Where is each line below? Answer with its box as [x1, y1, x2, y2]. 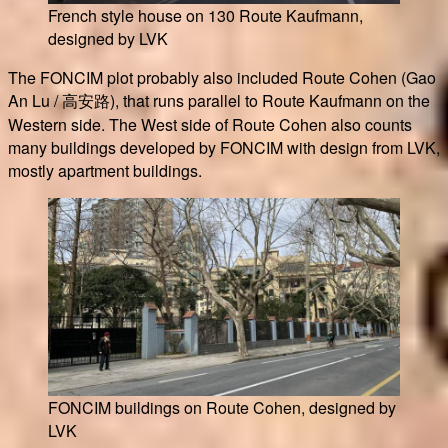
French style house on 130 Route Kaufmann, [48, 3, 363, 27]
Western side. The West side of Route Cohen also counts [8, 112, 412, 136]
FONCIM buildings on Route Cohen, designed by [48, 395, 396, 419]
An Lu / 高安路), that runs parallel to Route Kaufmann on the [8, 88, 430, 112]
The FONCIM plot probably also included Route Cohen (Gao [8, 65, 436, 89]
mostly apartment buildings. [8, 158, 202, 182]
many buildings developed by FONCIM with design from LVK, [8, 135, 440, 159]
